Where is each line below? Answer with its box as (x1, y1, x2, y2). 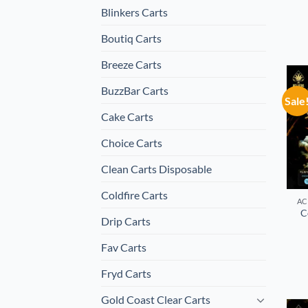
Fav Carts (101, 241, 146, 254)
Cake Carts (101, 110, 153, 124)
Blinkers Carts (101, 5, 168, 19)
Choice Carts (101, 136, 162, 150)
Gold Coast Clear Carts (101, 293, 210, 307)
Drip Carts (101, 214, 151, 228)
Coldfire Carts (101, 188, 168, 202)
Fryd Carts (101, 267, 151, 280)
